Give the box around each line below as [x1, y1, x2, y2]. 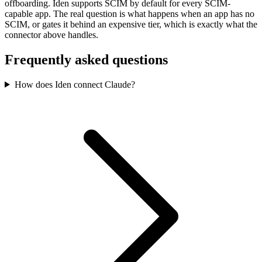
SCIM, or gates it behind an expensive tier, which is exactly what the [5, 19, 257, 29]
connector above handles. [5, 30, 98, 40]
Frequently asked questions [5, 51, 168, 67]
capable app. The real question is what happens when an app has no [5, 9, 254, 19]
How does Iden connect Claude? [14, 79, 135, 89]
